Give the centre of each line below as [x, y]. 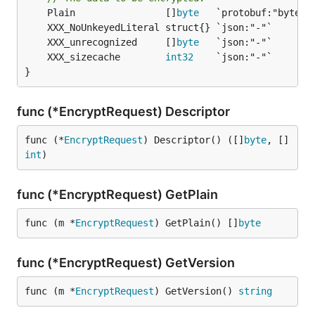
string [255, 291]
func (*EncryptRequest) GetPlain [119, 194]
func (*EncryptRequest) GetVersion [127, 263]
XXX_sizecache [106, 57]
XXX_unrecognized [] [112, 42]
